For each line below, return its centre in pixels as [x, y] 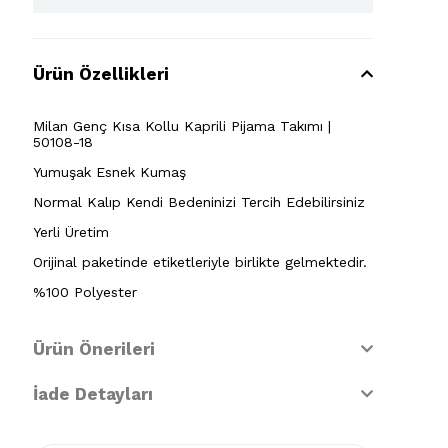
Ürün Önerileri [94, 349]
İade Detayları [93, 394]
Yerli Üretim [71, 232]
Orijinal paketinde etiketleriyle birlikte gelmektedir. [200, 262]
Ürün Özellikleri [101, 74]
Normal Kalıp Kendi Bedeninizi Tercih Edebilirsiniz [199, 202]
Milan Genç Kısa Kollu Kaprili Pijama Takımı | [182, 126]
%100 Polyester [85, 292]
